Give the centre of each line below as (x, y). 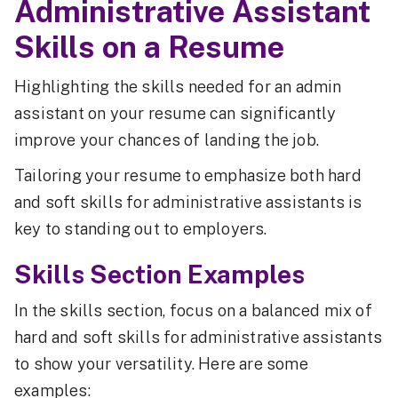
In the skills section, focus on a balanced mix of (193, 311)
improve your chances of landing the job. (169, 140)
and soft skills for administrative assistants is (188, 203)
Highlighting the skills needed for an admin (178, 87)
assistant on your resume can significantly (175, 114)
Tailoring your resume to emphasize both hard (188, 176)
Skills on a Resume (149, 48)
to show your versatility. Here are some (161, 364)
